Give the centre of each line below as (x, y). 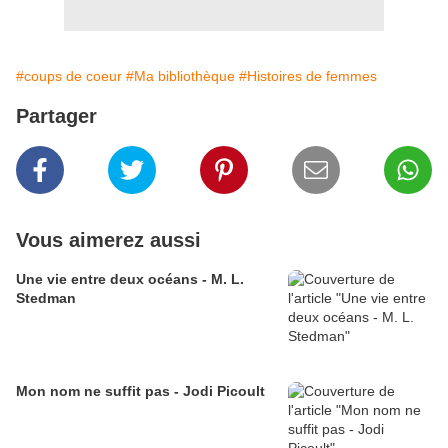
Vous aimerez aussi (108, 240)
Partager (56, 116)
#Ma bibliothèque (180, 76)
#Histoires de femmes (308, 76)
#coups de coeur (69, 76)
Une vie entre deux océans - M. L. (130, 279)
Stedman (46, 298)
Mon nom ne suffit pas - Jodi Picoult (140, 391)
